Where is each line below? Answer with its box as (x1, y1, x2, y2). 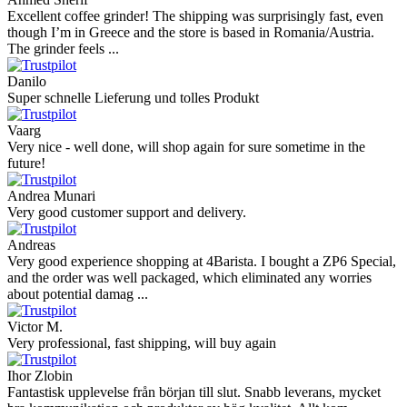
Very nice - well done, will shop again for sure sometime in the (7, 139, 365, 155)
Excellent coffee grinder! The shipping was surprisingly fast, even (7, 8, 383, 25)
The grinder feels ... (7, 41, 119, 57)
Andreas (7, 237, 55, 253)
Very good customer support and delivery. (7, 204, 246, 221)
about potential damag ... (7, 286, 148, 303)
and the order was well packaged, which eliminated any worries (7, 270, 372, 286)
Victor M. (7, 319, 63, 335)
